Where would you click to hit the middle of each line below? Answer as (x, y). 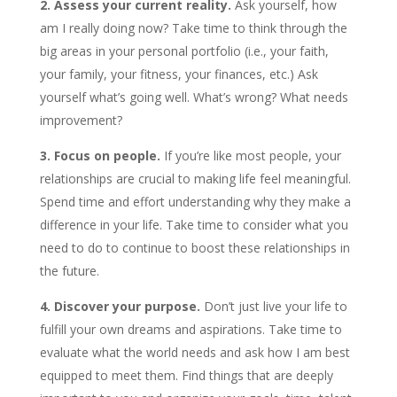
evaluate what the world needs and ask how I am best (195, 352)
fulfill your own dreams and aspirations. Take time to (191, 329)
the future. (69, 271)
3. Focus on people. (100, 156)
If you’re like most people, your (250, 156)
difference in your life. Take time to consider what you (194, 225)
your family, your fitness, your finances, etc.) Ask (179, 74)
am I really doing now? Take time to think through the (193, 28)
